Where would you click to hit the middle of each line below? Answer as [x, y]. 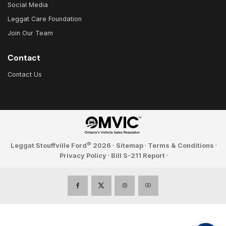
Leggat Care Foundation [45, 19]
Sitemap [129, 145]
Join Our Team [30, 33]
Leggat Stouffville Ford [49, 145]
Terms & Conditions [181, 145]
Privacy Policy [83, 155]
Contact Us [25, 74]
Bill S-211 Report [138, 155]
